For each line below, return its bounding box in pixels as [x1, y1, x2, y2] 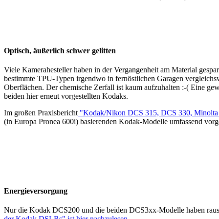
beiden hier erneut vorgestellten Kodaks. [4, 92, 128, 101]
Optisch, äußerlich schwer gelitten [4, 46, 116, 55]
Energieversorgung [4, 186, 67, 195]
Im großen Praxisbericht [4, 109, 78, 117]
